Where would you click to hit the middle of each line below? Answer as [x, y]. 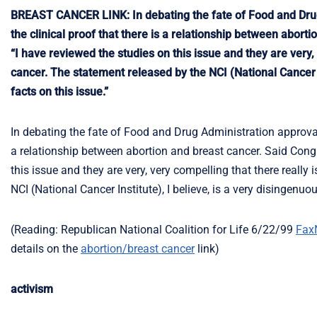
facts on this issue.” [59, 92]
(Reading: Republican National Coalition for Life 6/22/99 [153, 230]
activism [32, 289]
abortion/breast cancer [138, 249]
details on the [46, 249]
